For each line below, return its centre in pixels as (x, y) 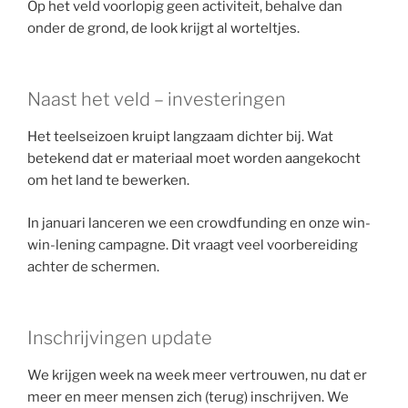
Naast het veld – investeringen (157, 100)
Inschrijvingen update (120, 338)
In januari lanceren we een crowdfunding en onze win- (199, 223)
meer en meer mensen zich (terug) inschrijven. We (188, 398)
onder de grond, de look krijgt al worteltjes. (163, 28)
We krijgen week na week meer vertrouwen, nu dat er (197, 376)
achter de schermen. (93, 266)
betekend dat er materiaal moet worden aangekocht (194, 159)
